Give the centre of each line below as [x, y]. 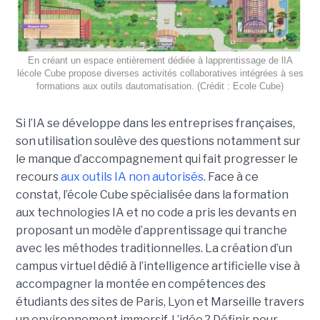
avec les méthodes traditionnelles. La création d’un [154, 248]
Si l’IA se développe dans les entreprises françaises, [155, 123]
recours [38, 176]
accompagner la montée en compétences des [140, 284]
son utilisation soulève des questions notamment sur [158, 141]
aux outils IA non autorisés [132, 176]
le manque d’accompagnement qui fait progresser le [156, 159]
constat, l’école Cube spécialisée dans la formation [152, 194]
